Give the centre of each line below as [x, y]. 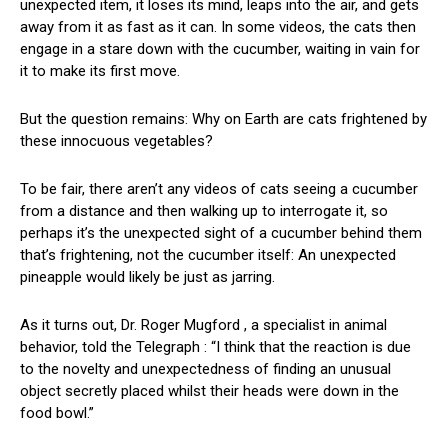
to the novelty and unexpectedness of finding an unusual [205, 369]
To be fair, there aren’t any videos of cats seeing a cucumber [219, 189]
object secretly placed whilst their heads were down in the [209, 391]
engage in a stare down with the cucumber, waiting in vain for [220, 49]
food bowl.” [57, 413]
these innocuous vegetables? [116, 141]
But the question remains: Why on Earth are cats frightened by [223, 119]
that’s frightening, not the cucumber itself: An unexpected [208, 255]
